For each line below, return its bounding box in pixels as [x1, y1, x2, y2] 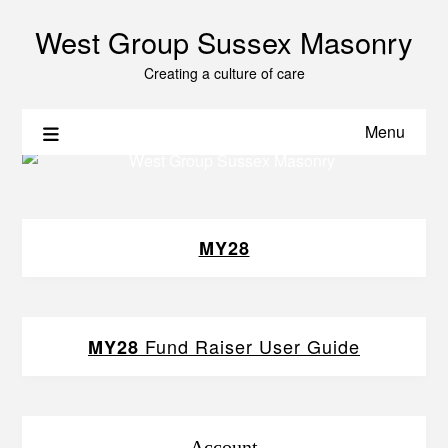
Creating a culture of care [143, 63, 305, 83]
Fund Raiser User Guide [139, 333, 360, 359]
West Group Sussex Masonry [35, 21, 413, 62]
